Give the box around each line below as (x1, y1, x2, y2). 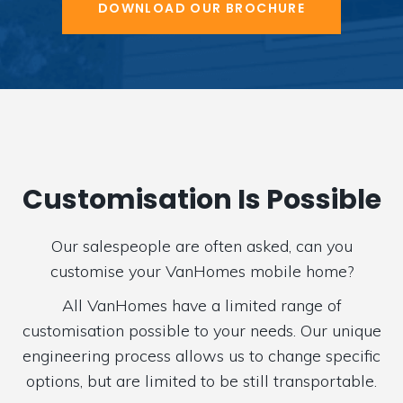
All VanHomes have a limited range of (61, 295, 342, 316)
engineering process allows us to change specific (22, 345, 381, 366)
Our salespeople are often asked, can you (50, 236, 353, 256)
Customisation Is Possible (22, 181, 381, 219)
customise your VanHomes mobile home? (49, 261, 354, 282)
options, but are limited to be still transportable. (26, 371, 377, 391)
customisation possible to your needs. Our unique (22, 320, 381, 341)
